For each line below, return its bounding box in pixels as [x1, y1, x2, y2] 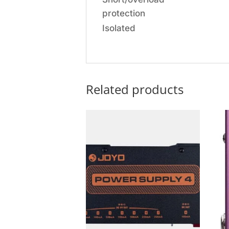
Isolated [102, 22, 135, 33]
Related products [86, 81, 184, 98]
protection [102, 8, 145, 18]
